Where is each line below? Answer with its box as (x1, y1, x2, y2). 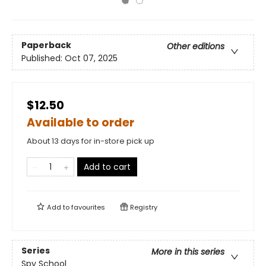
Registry (128, 202, 157, 212)
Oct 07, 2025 (65, 52, 118, 65)
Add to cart (84, 161, 131, 173)
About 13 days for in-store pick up (27, 135, 154, 147)
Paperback (21, 39, 71, 52)
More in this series (151, 246, 224, 258)
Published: (21, 52, 65, 65)
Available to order (27, 115, 134, 131)
